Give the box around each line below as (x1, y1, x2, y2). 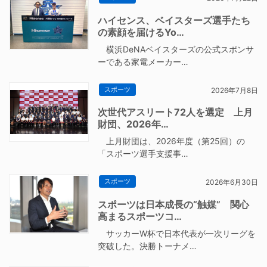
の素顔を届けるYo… (98, 26, 185, 39)
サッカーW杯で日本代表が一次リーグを (98, 228, 256, 238)
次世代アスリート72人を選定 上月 (98, 106, 253, 119)
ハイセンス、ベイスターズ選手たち (98, 14, 251, 27)
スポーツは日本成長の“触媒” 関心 (98, 198, 250, 210)
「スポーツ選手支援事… (98, 148, 189, 159)
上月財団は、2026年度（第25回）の (98, 136, 246, 147)
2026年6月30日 (205, 177, 258, 187)
